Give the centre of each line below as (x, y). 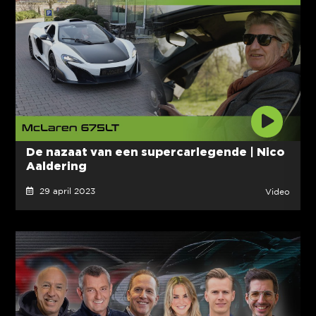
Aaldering (56, 165)
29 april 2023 (64, 191)
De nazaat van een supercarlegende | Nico (155, 151)
